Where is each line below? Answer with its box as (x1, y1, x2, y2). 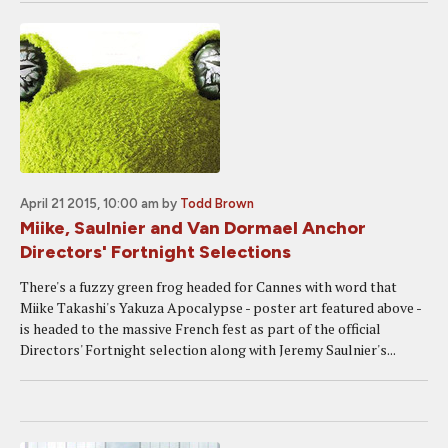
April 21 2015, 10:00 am (20, 196, 159, 211)
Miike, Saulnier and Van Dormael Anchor (20, 217, 366, 239)
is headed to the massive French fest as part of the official (20, 319, 381, 338)
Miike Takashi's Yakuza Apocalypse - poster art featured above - (20, 298, 421, 317)
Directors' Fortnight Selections (20, 241, 291, 263)
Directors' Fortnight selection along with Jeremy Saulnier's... (20, 340, 396, 359)
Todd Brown (180, 196, 254, 211)
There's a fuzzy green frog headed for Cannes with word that (20, 277, 397, 296)
